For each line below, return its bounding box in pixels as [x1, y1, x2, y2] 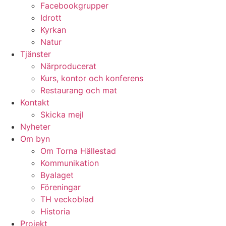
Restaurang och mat [40, 85, 117, 95]
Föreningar [40, 182, 81, 192]
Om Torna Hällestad [40, 146, 116, 156]
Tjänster [20, 49, 51, 59]
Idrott [40, 13, 62, 23]
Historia [40, 206, 70, 216]
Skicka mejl [40, 109, 84, 120]
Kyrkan [40, 25, 66, 35]
